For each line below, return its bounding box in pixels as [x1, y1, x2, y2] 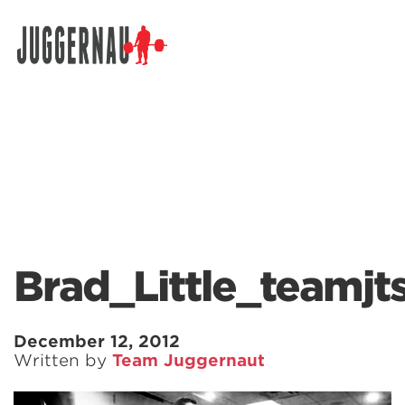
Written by [14, 351, 112, 370]
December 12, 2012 [14, 332, 180, 351]
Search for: [13, 52, 90, 71]
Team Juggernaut [112, 351, 265, 370]
